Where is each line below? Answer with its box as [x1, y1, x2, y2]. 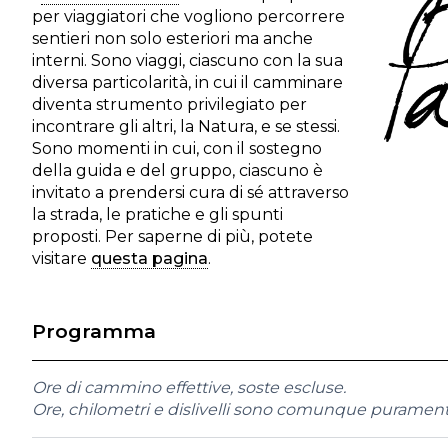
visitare [32, 249, 91, 268]
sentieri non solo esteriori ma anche [32, 29, 313, 48]
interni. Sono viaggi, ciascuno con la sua [32, 51, 343, 70]
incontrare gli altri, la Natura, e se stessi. [32, 117, 340, 136]
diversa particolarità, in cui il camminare [32, 73, 343, 92]
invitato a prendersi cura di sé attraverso [32, 183, 349, 202]
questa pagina [91, 249, 208, 268]
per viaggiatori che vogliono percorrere [32, 7, 345, 26]
